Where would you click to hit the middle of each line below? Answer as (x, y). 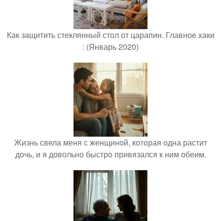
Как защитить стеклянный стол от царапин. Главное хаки (110, 35)
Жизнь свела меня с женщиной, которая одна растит (110, 143)
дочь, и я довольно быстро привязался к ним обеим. (110, 154)
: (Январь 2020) (110, 47)
